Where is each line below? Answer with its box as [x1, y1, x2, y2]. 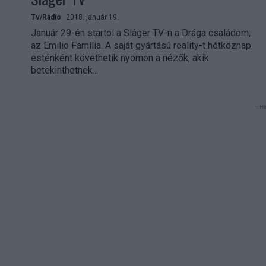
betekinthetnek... [31, 65, 98, 77]
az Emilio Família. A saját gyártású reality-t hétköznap [31, 40, 251, 52]
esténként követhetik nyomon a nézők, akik [31, 52, 209, 64]
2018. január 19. [66, 13, 119, 22]
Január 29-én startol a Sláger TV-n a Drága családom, [31, 27, 251, 39]
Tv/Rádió [31, 13, 61, 22]
